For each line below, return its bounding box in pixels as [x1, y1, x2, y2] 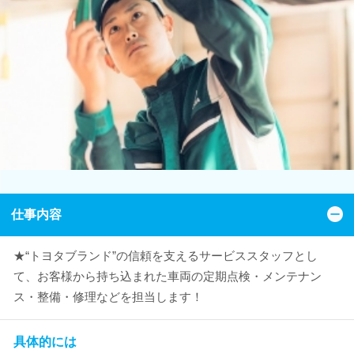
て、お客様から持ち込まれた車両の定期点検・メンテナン [13, 269, 322, 283]
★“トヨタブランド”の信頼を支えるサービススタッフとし [13, 248, 318, 262]
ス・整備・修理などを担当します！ [13, 289, 203, 303]
